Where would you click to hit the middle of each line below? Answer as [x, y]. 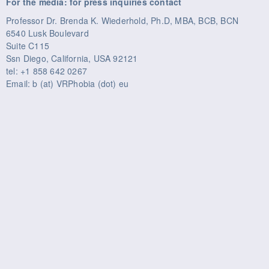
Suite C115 [28, 45]
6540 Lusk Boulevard [47, 33]
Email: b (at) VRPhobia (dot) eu [68, 83]
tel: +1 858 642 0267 [47, 71]
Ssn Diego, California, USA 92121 [72, 58]
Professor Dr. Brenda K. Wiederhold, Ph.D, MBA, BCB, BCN [122, 20]
